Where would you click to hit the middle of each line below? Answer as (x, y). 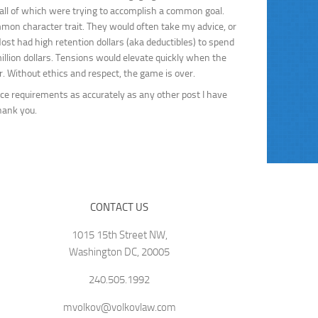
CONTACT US (120, 208)
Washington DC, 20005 (120, 252)
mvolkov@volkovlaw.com (119, 308)
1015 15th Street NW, (119, 235)
